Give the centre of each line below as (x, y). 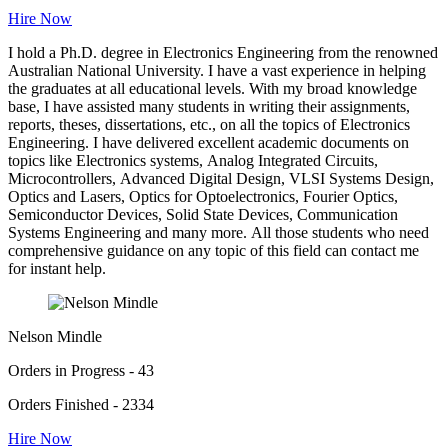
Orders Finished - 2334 (81, 405)
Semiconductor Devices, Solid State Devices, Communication (203, 215)
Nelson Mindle (55, 337)
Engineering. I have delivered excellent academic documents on (208, 143)
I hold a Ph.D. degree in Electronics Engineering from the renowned (223, 53)
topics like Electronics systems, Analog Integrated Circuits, (193, 161)
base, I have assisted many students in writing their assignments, (209, 107)
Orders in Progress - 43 (81, 371)
